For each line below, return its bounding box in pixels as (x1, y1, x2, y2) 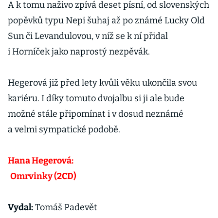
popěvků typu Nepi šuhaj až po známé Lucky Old (8, 15, 205, 26)
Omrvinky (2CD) (10, 171, 76, 182)
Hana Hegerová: (8, 155, 73, 166)
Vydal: (8, 202, 33, 213)
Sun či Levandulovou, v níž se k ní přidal (8, 31, 168, 41)
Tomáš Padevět (33, 202, 97, 213)
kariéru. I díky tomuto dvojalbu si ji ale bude (8, 93, 184, 104)
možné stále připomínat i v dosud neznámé (8, 109, 183, 119)
